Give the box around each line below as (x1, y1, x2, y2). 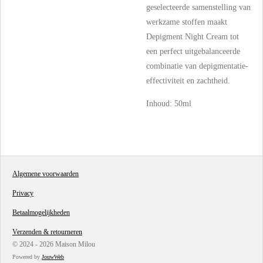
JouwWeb (42, 254, 64, 261)
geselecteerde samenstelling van (146, 3, 251, 12)
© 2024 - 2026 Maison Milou (12, 240, 95, 249)
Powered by (12, 254, 42, 261)
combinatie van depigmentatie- (146, 62, 248, 71)
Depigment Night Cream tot (146, 32, 239, 42)
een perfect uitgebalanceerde (146, 47, 240, 56)
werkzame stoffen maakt (146, 18, 227, 27)
